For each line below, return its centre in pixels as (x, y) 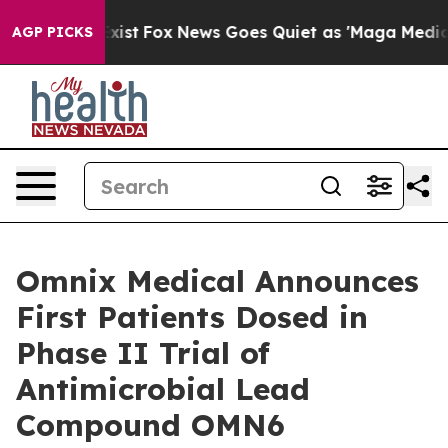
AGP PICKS (52, 32)
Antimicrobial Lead (163, 389)
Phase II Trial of (143, 353)
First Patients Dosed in (192, 317)
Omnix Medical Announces (217, 281)
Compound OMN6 (150, 425)
